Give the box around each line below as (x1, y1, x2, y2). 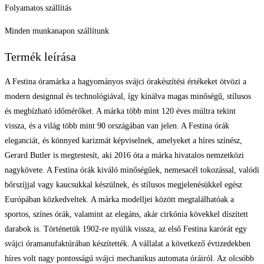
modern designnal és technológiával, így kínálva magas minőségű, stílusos (5, 92, 251, 101)
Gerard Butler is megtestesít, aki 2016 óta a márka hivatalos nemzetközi (5, 151, 244, 160)
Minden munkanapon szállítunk (5, 27, 109, 36)
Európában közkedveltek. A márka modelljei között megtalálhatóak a (5, 195, 234, 204)
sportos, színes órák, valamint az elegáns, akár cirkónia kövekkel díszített (5, 210, 248, 219)
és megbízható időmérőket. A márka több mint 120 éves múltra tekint (5, 107, 236, 116)
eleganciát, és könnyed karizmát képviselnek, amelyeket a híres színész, (5, 136, 242, 146)
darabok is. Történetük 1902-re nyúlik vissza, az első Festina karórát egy (5, 225, 247, 234)
